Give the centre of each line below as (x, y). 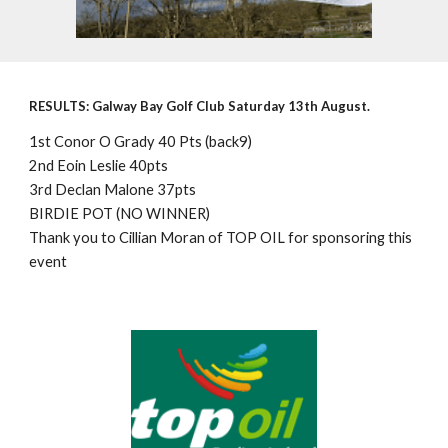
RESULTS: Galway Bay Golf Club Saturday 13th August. (200, 106)
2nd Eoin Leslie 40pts (99, 165)
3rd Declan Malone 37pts (113, 189)
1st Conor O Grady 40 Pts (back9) (141, 141)
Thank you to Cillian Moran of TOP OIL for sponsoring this (221, 237)
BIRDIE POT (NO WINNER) (120, 213)
